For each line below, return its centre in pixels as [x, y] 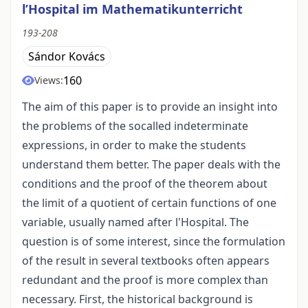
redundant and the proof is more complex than [145, 280]
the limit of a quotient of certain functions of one [149, 203]
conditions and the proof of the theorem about [145, 184]
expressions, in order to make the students [134, 145]
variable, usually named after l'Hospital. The [135, 222]
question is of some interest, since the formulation [154, 242]
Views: [49, 80]
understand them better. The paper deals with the [151, 165]
